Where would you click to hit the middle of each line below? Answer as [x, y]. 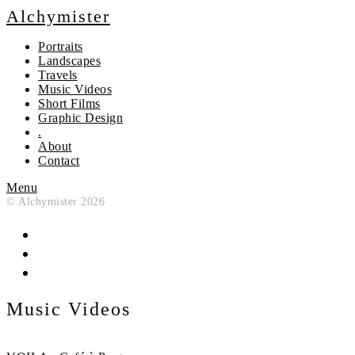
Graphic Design [80, 118]
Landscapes [69, 61]
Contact [59, 160]
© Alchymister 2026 [55, 201]
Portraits [61, 46]
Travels [58, 75]
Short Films [69, 103]
